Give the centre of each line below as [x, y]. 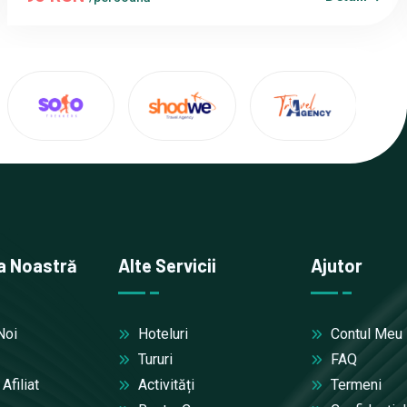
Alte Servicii [167, 265]
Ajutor [337, 265]
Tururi [153, 359]
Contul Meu [365, 333]
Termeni [355, 384]
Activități [164, 384]
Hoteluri [161, 333]
